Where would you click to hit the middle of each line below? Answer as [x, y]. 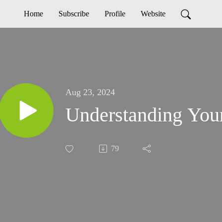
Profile [115, 14]
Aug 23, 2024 [90, 92]
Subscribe [74, 14]
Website [153, 14]
